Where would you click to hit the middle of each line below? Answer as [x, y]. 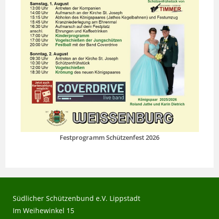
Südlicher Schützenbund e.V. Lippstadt [77, 198]
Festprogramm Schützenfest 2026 [109, 137]
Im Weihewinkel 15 [44, 210]
